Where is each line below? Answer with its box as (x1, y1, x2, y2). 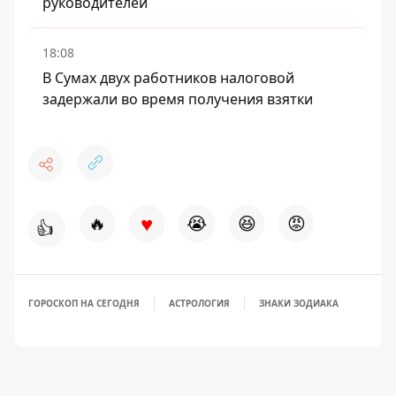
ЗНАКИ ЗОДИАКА (259, 297, 339, 310)
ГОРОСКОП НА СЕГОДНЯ (28, 297, 140, 310)
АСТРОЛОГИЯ (169, 297, 230, 310)
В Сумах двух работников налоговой (42, 68, 294, 88)
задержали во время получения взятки (42, 89, 313, 110)
